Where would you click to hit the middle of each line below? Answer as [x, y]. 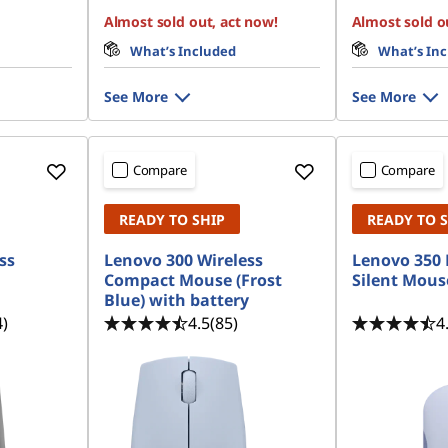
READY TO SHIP [171, 219]
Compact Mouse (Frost [192, 280]
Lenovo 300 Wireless [183, 260]
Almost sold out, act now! [190, 21]
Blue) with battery [176, 300]
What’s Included [182, 51]
